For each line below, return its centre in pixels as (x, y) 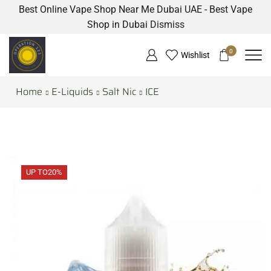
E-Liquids (72, 92)
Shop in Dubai (118, 24)
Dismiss (167, 24)
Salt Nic (119, 92)
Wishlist (195, 55)
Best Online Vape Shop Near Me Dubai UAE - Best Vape (135, 9)
